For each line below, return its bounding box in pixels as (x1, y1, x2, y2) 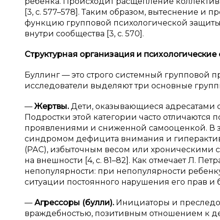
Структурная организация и (25, 50, 144, 59)
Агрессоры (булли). (34, 198, 116, 207)
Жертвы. (34, 102, 71, 111)
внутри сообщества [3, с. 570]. (25, 29, 144, 38)
